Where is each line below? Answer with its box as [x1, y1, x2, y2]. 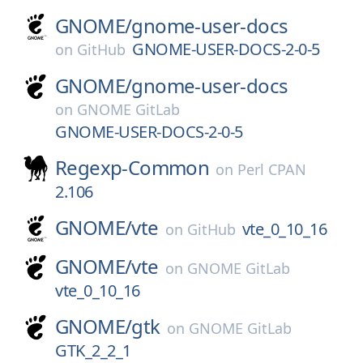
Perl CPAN [237, 160, 307, 179]
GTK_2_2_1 [55, 340, 131, 361]
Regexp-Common [55, 154, 210, 181]
